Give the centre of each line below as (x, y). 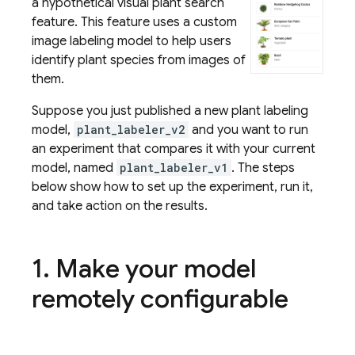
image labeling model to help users (132, 41)
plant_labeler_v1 (174, 168)
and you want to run (248, 130)
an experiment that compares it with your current (174, 149)
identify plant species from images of (139, 60)
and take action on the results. (120, 206)
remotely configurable (160, 299)
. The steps (263, 168)
